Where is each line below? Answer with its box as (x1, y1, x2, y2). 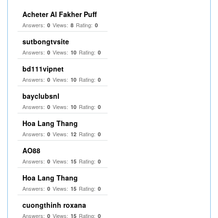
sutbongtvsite (22, 36, 69, 46)
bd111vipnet (22, 64, 64, 73)
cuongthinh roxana (22, 200, 86, 210)
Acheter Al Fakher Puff (22, 9, 97, 19)
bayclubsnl (22, 91, 59, 101)
